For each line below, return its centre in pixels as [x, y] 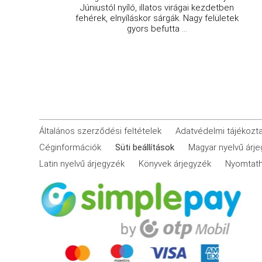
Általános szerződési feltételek [101, 131]
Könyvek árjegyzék [175, 163]
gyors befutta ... [157, 28]
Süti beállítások [145, 147]
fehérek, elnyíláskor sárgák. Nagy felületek [157, 18]
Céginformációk [70, 147]
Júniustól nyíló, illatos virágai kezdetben [157, 7]
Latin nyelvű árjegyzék [82, 163]
